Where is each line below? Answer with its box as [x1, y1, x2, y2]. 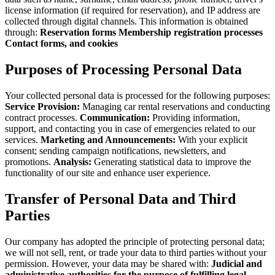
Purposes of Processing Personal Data [5, 61, 242, 77]
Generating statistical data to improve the [91, 156, 251, 167]
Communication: [80, 112, 150, 123]
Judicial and [211, 258, 262, 269]
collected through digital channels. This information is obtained [5, 16, 248, 26]
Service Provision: [5, 101, 80, 112]
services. [5, 134, 41, 145]
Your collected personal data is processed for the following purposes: [5, 90, 270, 101]
